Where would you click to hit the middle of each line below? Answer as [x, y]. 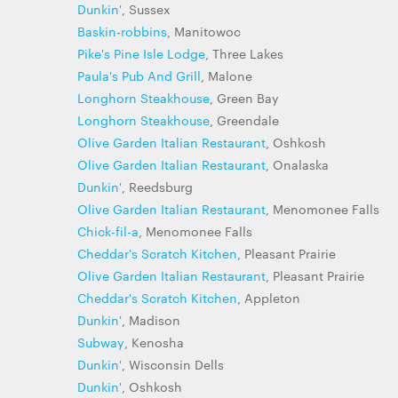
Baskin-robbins [122, 31]
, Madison [151, 320]
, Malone [227, 76]
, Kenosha [154, 342]
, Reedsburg [157, 187]
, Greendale [244, 120]
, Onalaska [297, 164]
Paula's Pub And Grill [139, 76]
